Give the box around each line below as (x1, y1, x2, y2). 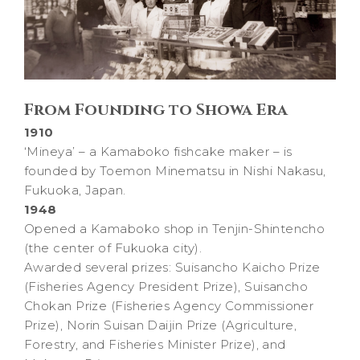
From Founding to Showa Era (24, 99, 288, 121)
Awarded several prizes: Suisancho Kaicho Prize (24, 260, 321, 276)
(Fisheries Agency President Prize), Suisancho (24, 279, 309, 295)
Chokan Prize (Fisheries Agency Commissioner (24, 298, 314, 314)
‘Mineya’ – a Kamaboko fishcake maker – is (24, 144, 292, 160)
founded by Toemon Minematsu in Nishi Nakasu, (24, 163, 326, 179)
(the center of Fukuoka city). (24, 240, 202, 256)
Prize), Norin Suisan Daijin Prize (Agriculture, (24, 317, 297, 333)
